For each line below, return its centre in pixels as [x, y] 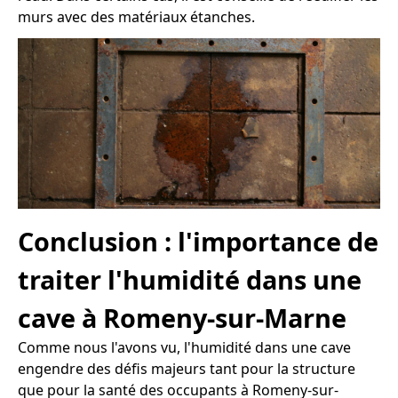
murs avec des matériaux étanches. [136, 17]
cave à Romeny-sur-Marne [182, 317]
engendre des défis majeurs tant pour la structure [187, 368]
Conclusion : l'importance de [198, 241]
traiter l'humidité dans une [190, 279]
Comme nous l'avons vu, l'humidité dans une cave [184, 347]
